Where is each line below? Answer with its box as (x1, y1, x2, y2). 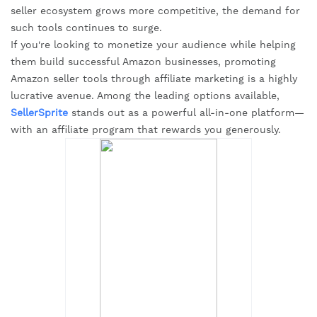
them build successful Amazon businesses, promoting (11, 56, 276, 68)
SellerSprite (11, 107, 68, 119)
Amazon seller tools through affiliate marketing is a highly (11, 73, 297, 85)
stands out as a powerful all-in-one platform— (68, 107, 304, 119)
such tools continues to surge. (11, 22, 162, 34)
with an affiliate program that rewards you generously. (11, 124, 281, 136)
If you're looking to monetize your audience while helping (11, 39, 296, 51)
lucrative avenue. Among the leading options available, (11, 90, 279, 102)
